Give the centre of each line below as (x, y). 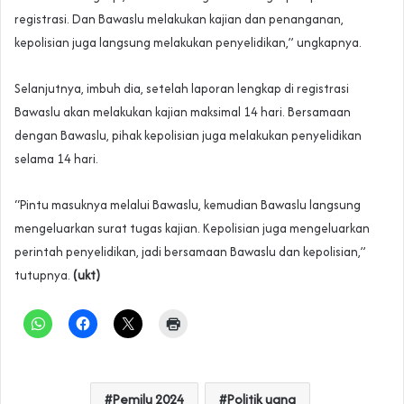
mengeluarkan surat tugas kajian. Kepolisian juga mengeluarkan (192, 229)
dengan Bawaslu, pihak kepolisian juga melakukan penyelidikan (188, 136)
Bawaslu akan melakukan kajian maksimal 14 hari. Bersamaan (183, 112)
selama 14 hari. (56, 159)
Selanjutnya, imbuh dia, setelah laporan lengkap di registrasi (182, 89)
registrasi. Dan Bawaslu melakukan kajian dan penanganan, (179, 19)
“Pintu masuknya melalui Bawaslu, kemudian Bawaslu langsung (188, 205)
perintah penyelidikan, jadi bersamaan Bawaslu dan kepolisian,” (190, 252)
